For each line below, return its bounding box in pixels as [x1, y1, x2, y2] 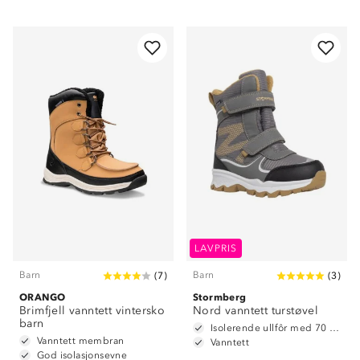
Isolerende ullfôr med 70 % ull [329, 322, 339, 333]
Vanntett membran [37, 335, 125, 346]
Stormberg [193, 291, 247, 303]
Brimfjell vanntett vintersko [19, 304, 166, 317]
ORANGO [19, 291, 66, 303]
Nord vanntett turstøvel [193, 304, 319, 317]
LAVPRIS [194, 243, 238, 254]
